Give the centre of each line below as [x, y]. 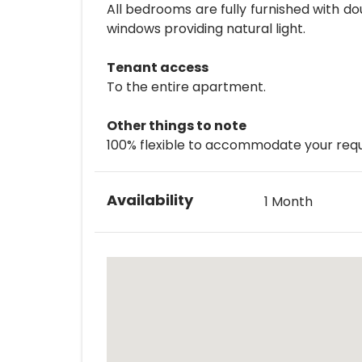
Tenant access [158, 67]
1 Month [288, 201]
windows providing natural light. [206, 28]
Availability [150, 200]
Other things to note [177, 125]
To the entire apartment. [186, 86]
